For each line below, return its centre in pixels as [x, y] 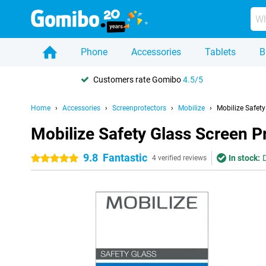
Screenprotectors [139, 108]
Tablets [220, 52]
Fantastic [125, 158]
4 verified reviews [179, 158]
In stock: [244, 158]
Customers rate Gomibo [138, 79]
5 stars [67, 159]
